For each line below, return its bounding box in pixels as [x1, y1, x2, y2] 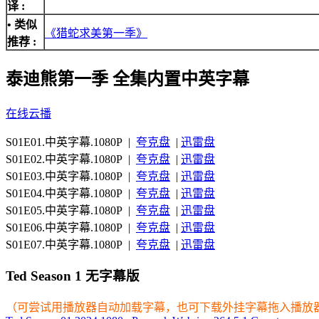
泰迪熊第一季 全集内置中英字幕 [6, 69, 249, 88]
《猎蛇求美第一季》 [45, 26, 147, 39]
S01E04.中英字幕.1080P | [6, 187, 136, 199]
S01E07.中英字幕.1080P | [6, 238, 136, 251]
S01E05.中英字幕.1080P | [6, 204, 136, 216]
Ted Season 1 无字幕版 [6, 268, 140, 284]
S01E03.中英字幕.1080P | [6, 169, 136, 182]
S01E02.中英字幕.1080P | [6, 152, 136, 165]
